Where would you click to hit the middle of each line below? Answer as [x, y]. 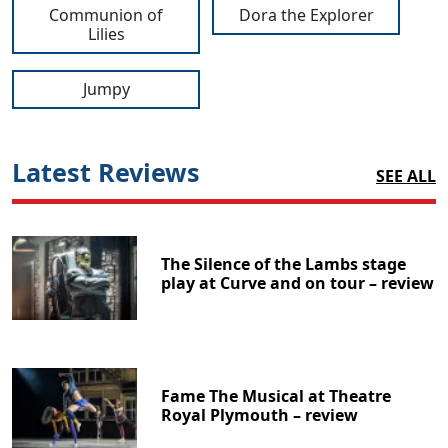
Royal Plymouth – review [260, 414]
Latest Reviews [106, 172]
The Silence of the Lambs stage [284, 264]
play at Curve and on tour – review [298, 283]
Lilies [106, 34]
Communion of [106, 15]
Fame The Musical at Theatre [276, 395]
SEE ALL [406, 176]
